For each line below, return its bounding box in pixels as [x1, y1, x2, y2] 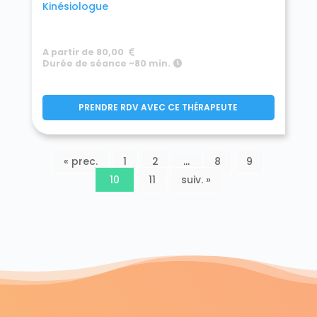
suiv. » [180, 172, 211, 187]
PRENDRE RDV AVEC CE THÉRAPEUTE [79, 100, 238, 113]
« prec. [64, 154, 98, 168]
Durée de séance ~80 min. [42, 57, 173, 69]
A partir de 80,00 [42, 45, 126, 58]
